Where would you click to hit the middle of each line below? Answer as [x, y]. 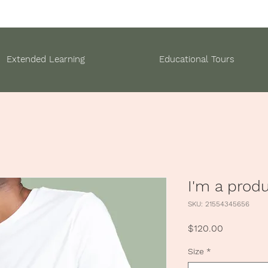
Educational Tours [197, 59]
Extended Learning [46, 59]
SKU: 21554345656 [219, 204]
